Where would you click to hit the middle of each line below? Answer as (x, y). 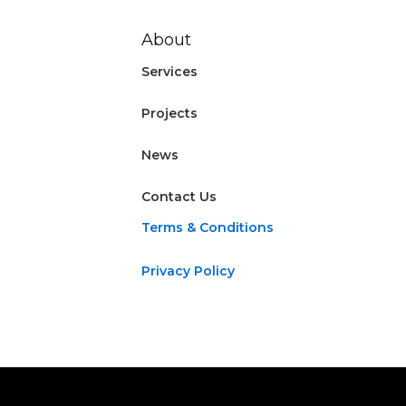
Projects (170, 114)
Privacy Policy (188, 271)
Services (170, 72)
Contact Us (179, 197)
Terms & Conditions (208, 228)
